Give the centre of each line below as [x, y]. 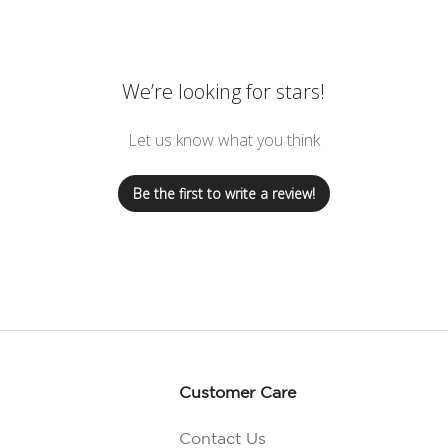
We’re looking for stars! [224, 92]
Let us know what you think [223, 140]
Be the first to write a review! [223, 194]
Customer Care [237, 392]
